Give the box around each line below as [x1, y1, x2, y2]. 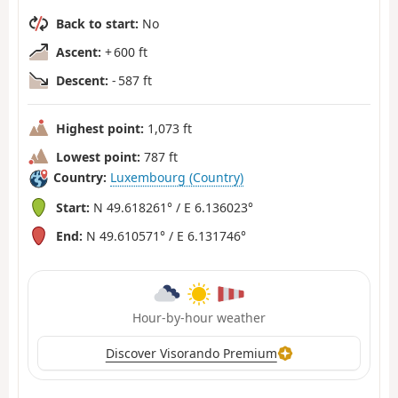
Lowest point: [56, 147, 140, 165]
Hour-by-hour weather [132, 308, 266, 326]
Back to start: [56, 14, 139, 32]
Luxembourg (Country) [110, 169, 243, 187]
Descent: [56, 71, 108, 89]
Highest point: [56, 119, 144, 137]
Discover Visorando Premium [105, 344, 277, 362]
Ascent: [56, 43, 101, 60]
